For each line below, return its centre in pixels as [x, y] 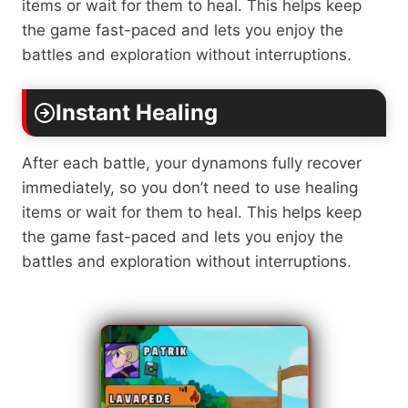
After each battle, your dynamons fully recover [192, 163]
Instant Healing [137, 112]
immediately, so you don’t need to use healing [190, 187]
